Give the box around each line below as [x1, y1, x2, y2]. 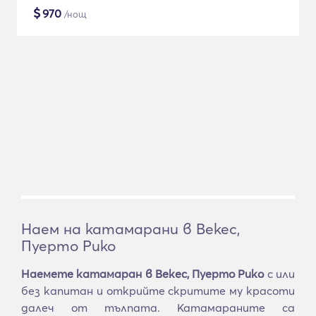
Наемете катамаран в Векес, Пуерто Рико [21, 267, 265, 281]
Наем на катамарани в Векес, [21, 219, 240, 238]
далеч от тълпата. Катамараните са [21, 300, 295, 315]
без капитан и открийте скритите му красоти [21, 284, 295, 298]
